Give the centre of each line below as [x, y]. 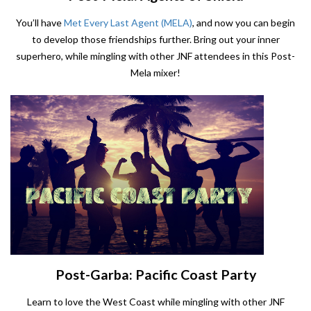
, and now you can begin [244, 23]
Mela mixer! [155, 73]
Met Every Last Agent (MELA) [128, 23]
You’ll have [40, 23]
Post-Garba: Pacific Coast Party [155, 275]
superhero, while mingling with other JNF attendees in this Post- [155, 56]
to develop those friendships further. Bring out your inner [155, 40]
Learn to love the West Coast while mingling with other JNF [155, 302]
